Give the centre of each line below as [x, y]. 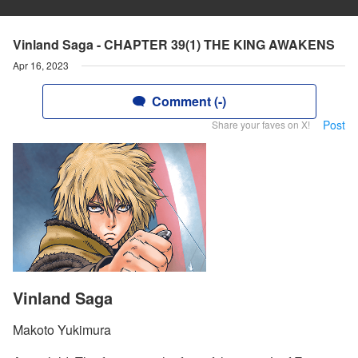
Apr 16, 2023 [41, 65]
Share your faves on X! [261, 124]
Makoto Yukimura [62, 330]
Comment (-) [189, 101]
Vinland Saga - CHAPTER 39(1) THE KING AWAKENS [174, 44]
